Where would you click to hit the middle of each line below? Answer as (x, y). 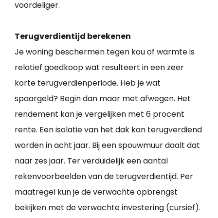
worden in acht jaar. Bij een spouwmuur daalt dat (107, 145)
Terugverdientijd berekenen (73, 36)
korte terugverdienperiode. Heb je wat (88, 83)
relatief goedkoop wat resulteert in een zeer (99, 68)
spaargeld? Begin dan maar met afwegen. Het (103, 99)
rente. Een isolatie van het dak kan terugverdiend (108, 130)
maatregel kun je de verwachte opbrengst (96, 192)
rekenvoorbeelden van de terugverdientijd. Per (104, 177)
